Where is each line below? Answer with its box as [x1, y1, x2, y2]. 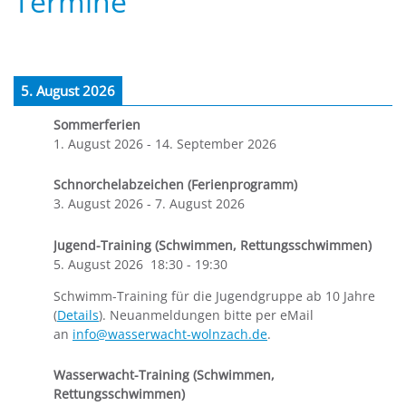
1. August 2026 [53, 135, 143, 152]
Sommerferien [53, 116, 140, 133]
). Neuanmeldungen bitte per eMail [99, 305, 314, 324]
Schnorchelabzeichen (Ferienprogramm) [53, 176, 297, 194]
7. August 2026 [155, 195, 245, 213]
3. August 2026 [53, 195, 143, 213]
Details [57, 305, 99, 324]
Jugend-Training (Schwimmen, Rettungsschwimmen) [53, 236, 372, 254]
